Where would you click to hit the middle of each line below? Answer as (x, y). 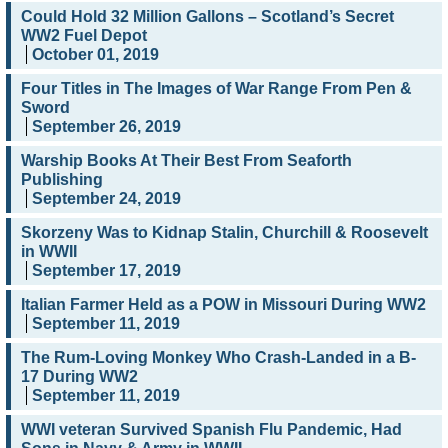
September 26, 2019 (106, 127)
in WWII (49, 252)
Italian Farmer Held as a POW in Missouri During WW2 (223, 305)
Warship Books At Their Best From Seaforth (186, 161)
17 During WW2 (79, 377)
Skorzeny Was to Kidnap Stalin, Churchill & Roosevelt (224, 233)
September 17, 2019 (106, 271)
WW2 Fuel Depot (84, 36)
